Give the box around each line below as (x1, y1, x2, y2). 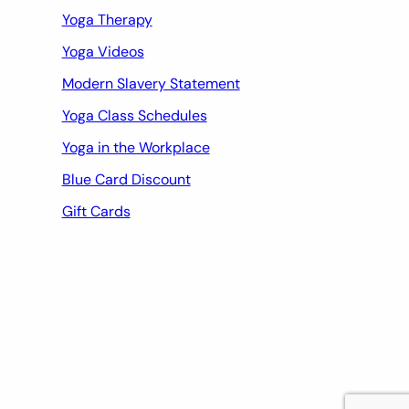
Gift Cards (61, 201, 131, 221)
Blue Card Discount (61, 169, 191, 189)
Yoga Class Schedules (61, 105, 207, 125)
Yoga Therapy (61, 9, 152, 29)
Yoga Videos (61, 41, 144, 61)
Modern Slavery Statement (61, 73, 240, 93)
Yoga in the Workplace (61, 137, 210, 157)
